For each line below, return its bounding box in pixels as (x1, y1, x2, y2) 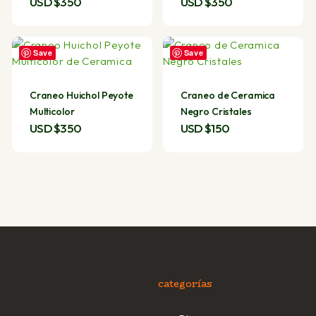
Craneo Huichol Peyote (29, 89, 133, 102)
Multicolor (29, 105, 75, 118)
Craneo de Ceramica (180, 89, 276, 102)
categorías (157, 276, 212, 292)
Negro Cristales (180, 105, 252, 118)
